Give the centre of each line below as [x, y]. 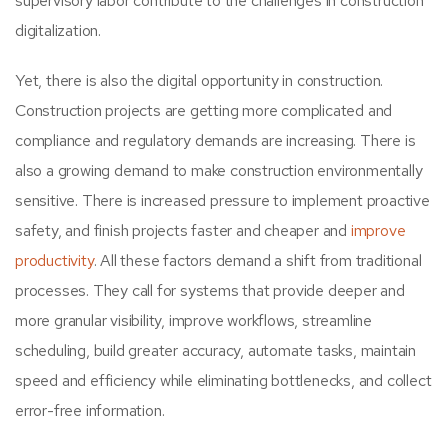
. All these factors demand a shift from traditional [257, 261]
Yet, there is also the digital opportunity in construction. [199, 81]
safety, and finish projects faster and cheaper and [183, 231]
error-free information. [90, 411]
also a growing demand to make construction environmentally [219, 171]
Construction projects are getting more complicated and [204, 111]
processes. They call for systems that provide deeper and [210, 291]
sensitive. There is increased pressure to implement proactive [222, 201]
